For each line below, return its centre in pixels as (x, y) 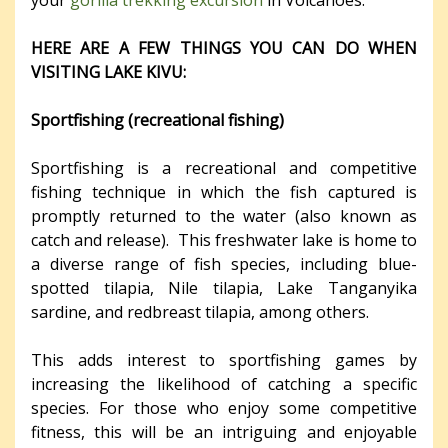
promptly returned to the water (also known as (224, 215)
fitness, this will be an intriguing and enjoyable (224, 431)
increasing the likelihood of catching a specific (224, 383)
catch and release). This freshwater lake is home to (224, 239)
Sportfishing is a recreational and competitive (224, 167)
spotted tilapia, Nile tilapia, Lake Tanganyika (224, 287)
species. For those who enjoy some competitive (224, 407)
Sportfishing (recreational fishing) (157, 119)
